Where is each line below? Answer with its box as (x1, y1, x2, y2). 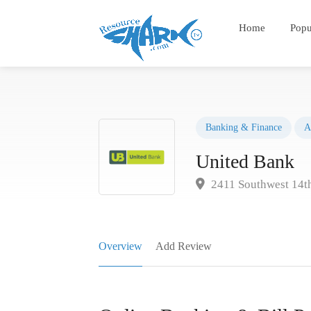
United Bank (196, 150, 294, 172)
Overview (99, 239, 142, 252)
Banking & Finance (205, 121, 282, 133)
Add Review (155, 239, 212, 252)
